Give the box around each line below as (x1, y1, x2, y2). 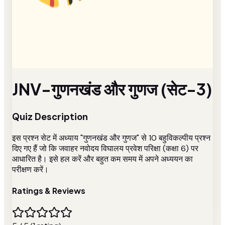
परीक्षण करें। (12, 164, 49, 175)
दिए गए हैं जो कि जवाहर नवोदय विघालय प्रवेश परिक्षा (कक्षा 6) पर (12, 143, 198, 154)
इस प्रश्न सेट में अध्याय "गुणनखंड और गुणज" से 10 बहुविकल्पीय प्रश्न (12, 132, 210, 143)
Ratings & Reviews (12, 185, 85, 196)
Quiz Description (12, 110, 88, 123)
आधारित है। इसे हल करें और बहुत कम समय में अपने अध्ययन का (12, 153, 193, 164)
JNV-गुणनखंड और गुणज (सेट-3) (12, 79, 212, 99)
